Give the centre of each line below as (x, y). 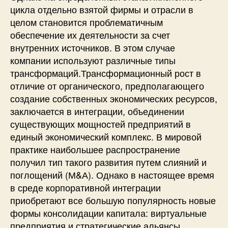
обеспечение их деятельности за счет (90, 34)
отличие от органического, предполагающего (107, 85)
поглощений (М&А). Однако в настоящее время (112, 174)
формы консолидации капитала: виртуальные (108, 212)
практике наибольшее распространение (95, 149)
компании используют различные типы (93, 60)
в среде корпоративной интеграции (85, 187)
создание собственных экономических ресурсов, (114, 98)
